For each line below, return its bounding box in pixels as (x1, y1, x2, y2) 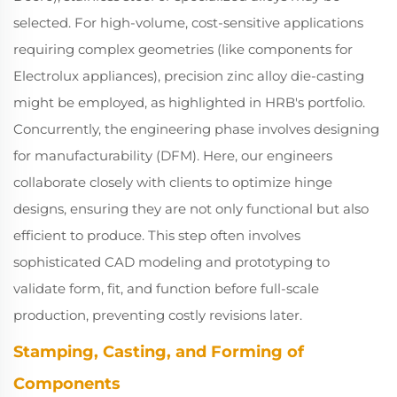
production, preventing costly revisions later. (13, 307, 302, 323)
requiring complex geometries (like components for (13, 41, 353, 58)
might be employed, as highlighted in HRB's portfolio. (13, 94, 365, 111)
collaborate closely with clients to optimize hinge (13, 174, 332, 191)
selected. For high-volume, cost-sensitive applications (13, 14, 363, 31)
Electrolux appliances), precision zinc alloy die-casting (13, 67, 364, 84)
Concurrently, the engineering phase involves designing (13, 121, 379, 137)
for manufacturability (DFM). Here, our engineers (13, 147, 332, 164)
